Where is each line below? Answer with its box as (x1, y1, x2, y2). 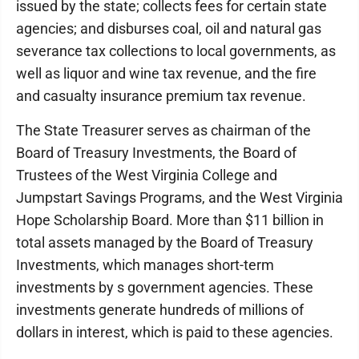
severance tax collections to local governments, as (16, 42, 336, 59)
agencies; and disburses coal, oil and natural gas (16, 19, 321, 37)
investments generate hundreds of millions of (16, 301, 304, 318)
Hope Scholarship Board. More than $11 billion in (16, 211, 324, 228)
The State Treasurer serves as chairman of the (16, 121, 311, 139)
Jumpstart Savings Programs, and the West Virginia (16, 188, 343, 206)
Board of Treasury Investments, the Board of (16, 143, 296, 161)
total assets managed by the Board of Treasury (16, 233, 313, 251)
